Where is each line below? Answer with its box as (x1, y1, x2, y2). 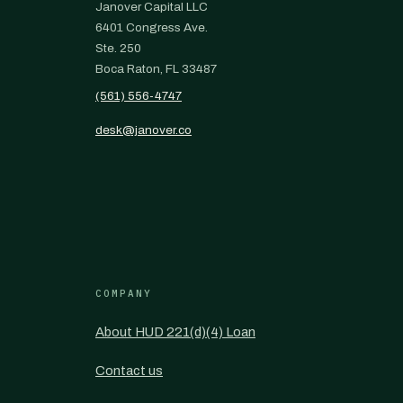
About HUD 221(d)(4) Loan (95, 325, 255, 339)
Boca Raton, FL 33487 (95, 62, 217, 76)
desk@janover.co (95, 123, 192, 137)
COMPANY (95, 287, 152, 300)
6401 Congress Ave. (95, 21, 208, 34)
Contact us (95, 363, 163, 378)
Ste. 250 (95, 41, 141, 55)
